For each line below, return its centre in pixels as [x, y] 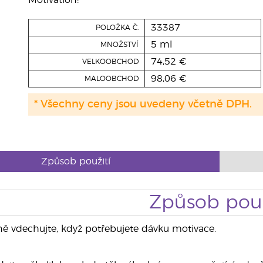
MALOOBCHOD [111, 79]
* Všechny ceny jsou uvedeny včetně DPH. [143, 104]
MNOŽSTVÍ [119, 45]
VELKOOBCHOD [110, 62]
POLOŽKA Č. [117, 28]
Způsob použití [76, 161]
